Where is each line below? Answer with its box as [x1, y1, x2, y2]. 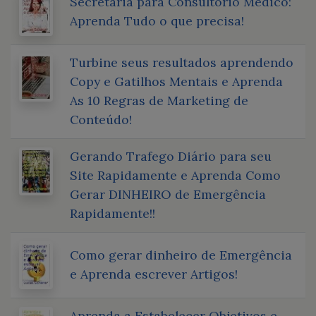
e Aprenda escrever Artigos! [70, 265, 238, 282]
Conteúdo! [70, 111, 132, 128]
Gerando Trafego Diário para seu [70, 147, 272, 164]
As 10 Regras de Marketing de [70, 92, 248, 109]
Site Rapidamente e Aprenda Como [70, 166, 281, 183]
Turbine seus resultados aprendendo [70, 54, 293, 71]
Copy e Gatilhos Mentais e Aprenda [70, 73, 283, 90]
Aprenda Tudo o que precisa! [70, 12, 244, 29]
